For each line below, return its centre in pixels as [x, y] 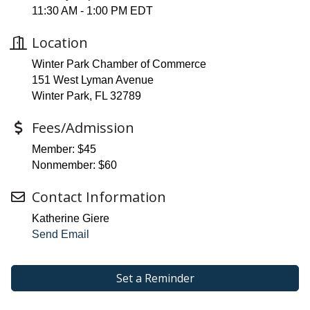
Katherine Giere [71, 219]
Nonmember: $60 [74, 165]
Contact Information [99, 197]
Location [60, 43]
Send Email [61, 235]
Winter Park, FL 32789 [86, 96]
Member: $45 [64, 149]
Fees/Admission [83, 128]
